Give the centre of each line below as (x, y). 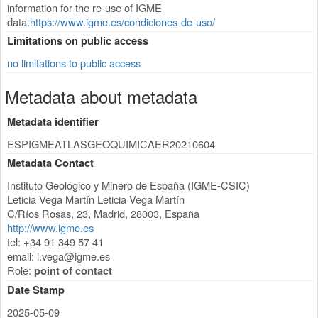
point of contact (73, 271)
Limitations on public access (78, 41)
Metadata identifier (53, 122)
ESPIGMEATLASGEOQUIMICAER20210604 (111, 144)
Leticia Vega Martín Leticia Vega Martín (96, 199)
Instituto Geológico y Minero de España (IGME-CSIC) (128, 185)
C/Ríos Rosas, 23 (48, 214)
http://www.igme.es (50, 228)
